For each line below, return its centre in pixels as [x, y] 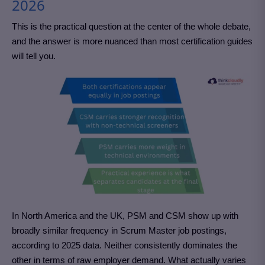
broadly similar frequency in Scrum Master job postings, [119, 230]
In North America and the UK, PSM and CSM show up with [125, 215]
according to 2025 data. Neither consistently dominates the [125, 245]
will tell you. [34, 56]
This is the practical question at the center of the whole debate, [131, 27]
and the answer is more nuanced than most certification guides [132, 41]
